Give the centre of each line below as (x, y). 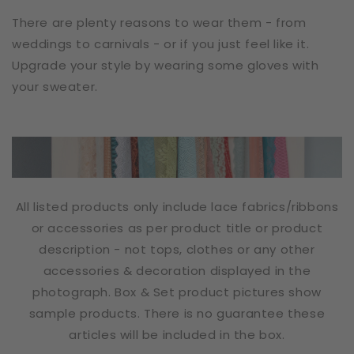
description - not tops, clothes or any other (177, 249)
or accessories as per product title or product (177, 228)
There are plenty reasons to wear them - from (159, 22)
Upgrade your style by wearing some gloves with (166, 65)
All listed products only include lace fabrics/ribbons (177, 206)
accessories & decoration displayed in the (177, 270)
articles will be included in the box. (177, 334)
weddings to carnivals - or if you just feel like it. (161, 43)
